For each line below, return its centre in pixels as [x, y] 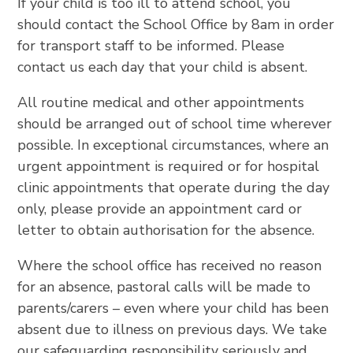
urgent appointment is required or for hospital [169, 166]
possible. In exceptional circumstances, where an [173, 145]
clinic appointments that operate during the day [174, 188]
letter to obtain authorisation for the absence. [166, 230]
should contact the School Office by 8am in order [176, 24]
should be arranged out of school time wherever [175, 124]
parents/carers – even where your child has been [173, 308]
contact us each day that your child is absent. [163, 67]
